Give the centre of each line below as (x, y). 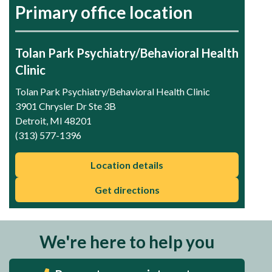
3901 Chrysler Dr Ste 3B (66, 106)
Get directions (127, 189)
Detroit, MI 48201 (53, 120)
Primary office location (104, 12)
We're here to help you (127, 241)
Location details (127, 165)
